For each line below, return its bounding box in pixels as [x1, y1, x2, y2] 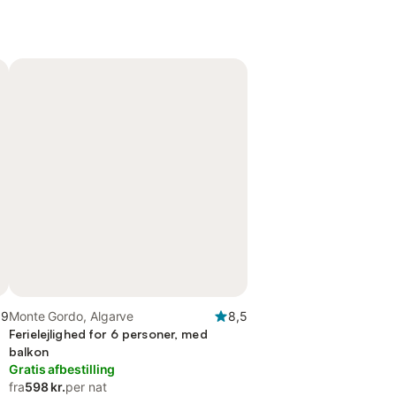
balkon [9, 344, 49, 359]
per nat [65, 379, 107, 394]
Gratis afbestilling [9, 362, 116, 377]
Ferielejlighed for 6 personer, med [9, 326, 208, 341]
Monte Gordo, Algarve [9, 308, 134, 324]
